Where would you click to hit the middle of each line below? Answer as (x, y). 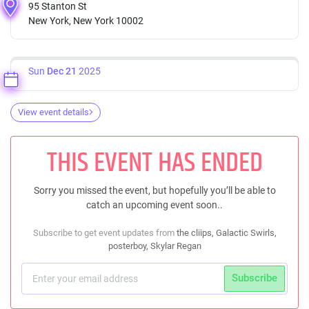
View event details (53, 112)
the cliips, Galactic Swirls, (226, 232)
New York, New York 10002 (86, 20)
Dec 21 (62, 71)
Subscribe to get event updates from (104, 232)
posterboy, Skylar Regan (154, 246)
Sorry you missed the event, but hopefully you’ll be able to (154, 190)
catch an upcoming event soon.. (154, 205)
